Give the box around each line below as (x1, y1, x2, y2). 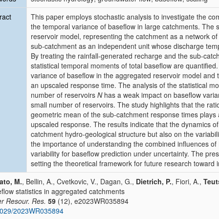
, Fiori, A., (172, 176, 203, 186)
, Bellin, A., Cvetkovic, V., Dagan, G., (22, 176, 136, 186)
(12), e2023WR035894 (56, 196, 129, 206)
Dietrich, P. (136, 176, 172, 186)
